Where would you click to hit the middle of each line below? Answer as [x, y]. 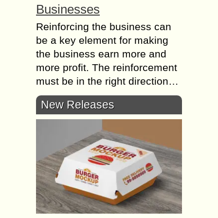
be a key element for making [102, 40]
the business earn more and [101, 54]
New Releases [78, 104]
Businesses [68, 9]
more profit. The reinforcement [107, 67]
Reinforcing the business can [104, 26]
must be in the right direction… [107, 81]
